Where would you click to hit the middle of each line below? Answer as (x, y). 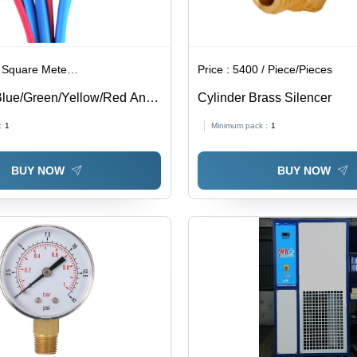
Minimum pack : (240, 126)
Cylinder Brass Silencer (265, 98)
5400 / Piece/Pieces (283, 70)
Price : (216, 70)
